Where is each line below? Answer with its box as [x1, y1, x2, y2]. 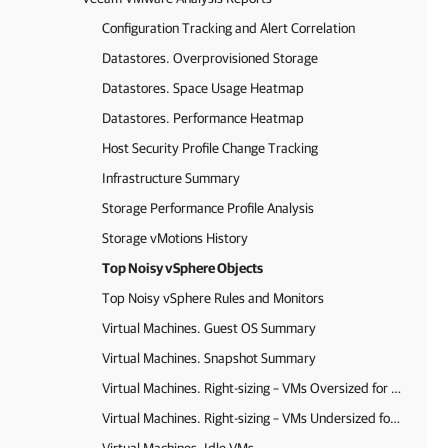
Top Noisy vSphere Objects [102, 260, 263, 276]
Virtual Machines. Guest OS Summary [102, 320, 316, 336]
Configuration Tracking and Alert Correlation [102, 20, 355, 36]
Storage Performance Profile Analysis [102, 200, 314, 216]
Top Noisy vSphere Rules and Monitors [102, 290, 324, 306]
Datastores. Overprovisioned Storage [102, 50, 318, 66]
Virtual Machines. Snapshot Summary [102, 350, 316, 366]
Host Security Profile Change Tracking [102, 140, 318, 156]
